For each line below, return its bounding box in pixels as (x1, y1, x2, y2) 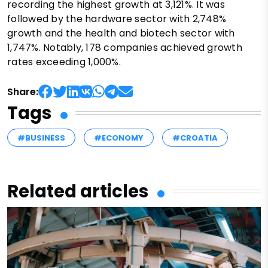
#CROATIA (172, 132, 218, 144)
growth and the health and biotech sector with (7, 26, 235, 40)
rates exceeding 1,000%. (7, 54, 121, 69)
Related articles (7, 179, 148, 203)
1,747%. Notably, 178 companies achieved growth (7, 40, 242, 54)
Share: (7, 84, 38, 99)
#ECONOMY (94, 132, 144, 144)
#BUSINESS (17, 132, 65, 144)
